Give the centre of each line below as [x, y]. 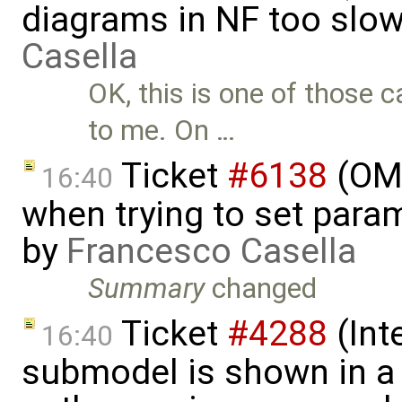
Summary [147, 288]
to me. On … [162, 131]
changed [261, 288]
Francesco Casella [211, 251]
